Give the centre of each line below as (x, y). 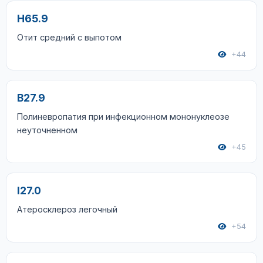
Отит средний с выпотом (69, 37)
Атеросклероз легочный (67, 209)
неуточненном (47, 130)
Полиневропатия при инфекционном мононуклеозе (123, 117)
